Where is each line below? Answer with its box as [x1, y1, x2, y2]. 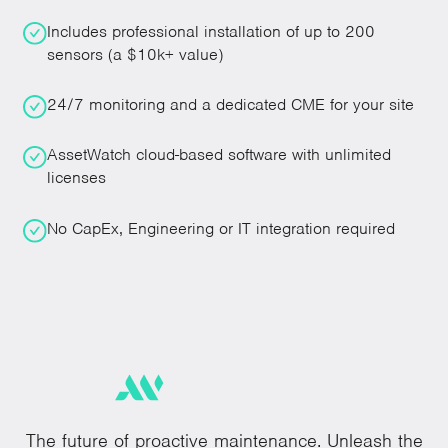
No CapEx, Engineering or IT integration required [46, 217, 395, 239]
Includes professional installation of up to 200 [46, 20, 375, 42]
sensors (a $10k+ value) [46, 43, 223, 65]
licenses [46, 167, 106, 189]
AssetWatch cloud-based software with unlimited [46, 144, 391, 166]
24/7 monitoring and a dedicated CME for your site [46, 93, 414, 115]
